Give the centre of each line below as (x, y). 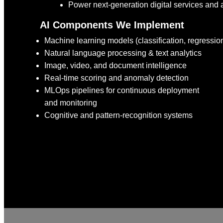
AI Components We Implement (112, 25)
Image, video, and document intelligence (115, 66)
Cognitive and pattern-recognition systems (118, 115)
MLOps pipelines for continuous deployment (122, 91)
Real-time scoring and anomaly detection (116, 78)
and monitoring (71, 103)
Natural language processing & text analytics (123, 53)
